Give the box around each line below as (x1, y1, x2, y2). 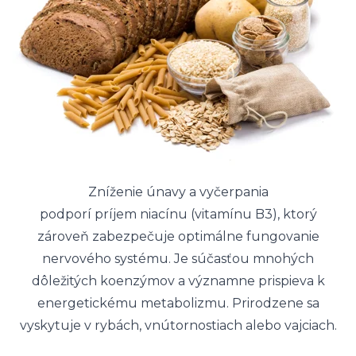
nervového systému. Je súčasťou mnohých (42, 251, 314, 266)
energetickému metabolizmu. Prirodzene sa (37, 296, 319, 311)
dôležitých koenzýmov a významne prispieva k (31, 273, 325, 288)
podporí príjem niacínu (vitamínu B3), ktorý (39, 207, 317, 222)
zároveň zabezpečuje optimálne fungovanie (37, 229, 319, 244)
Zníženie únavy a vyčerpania (87, 184, 269, 199)
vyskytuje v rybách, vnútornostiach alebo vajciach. (19, 318, 337, 333)
